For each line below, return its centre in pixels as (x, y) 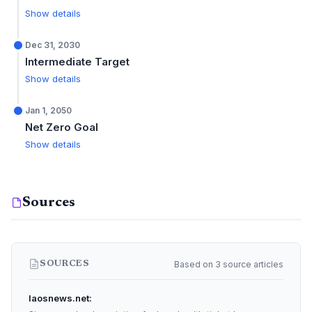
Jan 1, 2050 (48, 110)
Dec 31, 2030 (53, 45)
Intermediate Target (77, 62)
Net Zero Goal (62, 127)
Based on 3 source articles (229, 264)
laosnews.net (59, 298)
